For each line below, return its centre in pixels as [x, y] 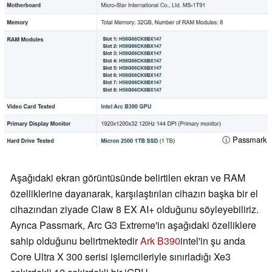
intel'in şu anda [213, 240]
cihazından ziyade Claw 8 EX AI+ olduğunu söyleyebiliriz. [134, 209]
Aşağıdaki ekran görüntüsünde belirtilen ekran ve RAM [128, 177]
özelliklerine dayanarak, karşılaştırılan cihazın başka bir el [134, 193]
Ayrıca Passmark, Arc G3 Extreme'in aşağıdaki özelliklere [133, 225]
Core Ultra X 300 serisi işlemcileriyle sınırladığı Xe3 [121, 256]
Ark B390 [160, 240]
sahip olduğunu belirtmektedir [75, 240]
